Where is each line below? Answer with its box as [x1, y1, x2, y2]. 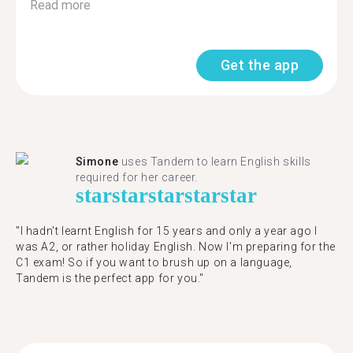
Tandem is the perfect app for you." [16, 272, 205, 284]
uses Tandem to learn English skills [118, 155, 311, 168]
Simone [75, 155, 119, 168]
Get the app [220, 57, 299, 73]
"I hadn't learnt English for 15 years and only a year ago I [16, 225, 318, 237]
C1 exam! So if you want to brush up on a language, [16, 256, 293, 269]
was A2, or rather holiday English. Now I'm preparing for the [16, 240, 336, 253]
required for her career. [75, 171, 199, 184]
